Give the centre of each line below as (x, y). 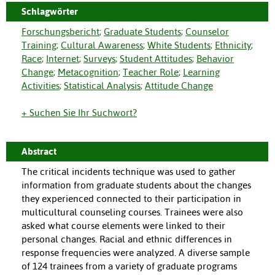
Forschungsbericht (60, 32)
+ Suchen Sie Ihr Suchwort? (79, 113)
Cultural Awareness (102, 45)
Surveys (99, 59)
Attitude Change (179, 86)
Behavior (215, 59)
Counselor (207, 32)
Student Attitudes (156, 59)
